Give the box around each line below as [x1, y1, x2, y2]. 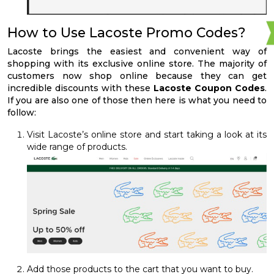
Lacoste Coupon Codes [154, 82, 265, 94]
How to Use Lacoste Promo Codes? [7, 24, 246, 40]
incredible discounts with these [7, 82, 154, 94]
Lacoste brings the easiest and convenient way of [7, 45, 267, 57]
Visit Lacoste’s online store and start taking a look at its [27, 128, 267, 140]
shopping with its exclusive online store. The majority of [7, 57, 267, 69]
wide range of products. [27, 141, 127, 152]
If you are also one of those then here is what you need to [7, 94, 267, 106]
